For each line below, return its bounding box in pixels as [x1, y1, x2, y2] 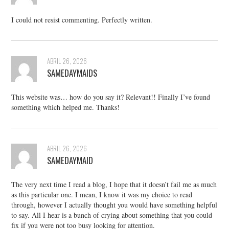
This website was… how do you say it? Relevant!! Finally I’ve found [11, 92, 211, 102]
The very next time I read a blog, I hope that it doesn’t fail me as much [11, 179, 217, 190]
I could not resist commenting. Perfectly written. [11, 15, 153, 25]
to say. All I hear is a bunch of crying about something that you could [11, 210, 213, 220]
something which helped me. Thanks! [11, 102, 120, 112]
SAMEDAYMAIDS [47, 66, 98, 80]
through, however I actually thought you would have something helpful [11, 200, 218, 210]
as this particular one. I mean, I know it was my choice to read [11, 190, 193, 200]
